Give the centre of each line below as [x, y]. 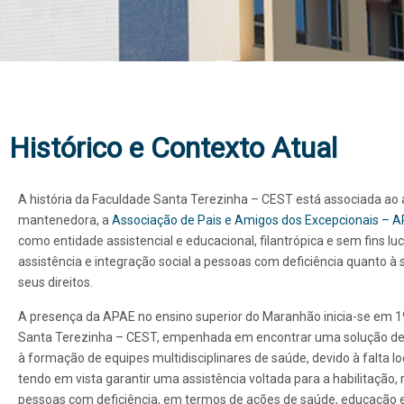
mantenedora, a [65, 220]
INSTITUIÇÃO [174, 154]
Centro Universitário [152, 207]
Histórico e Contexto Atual [173, 148]
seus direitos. [55, 282]
